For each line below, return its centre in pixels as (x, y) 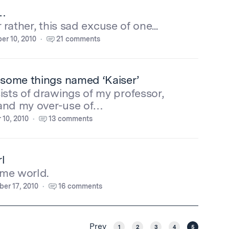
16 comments (80, 186)
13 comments (71, 119)
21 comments (78, 39)
